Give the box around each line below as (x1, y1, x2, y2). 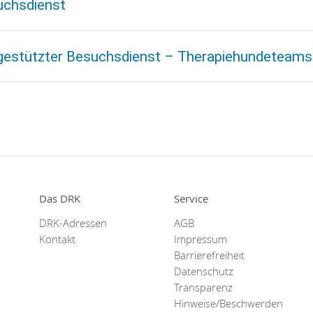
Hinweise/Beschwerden (173, 297, 283, 311)
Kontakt (38, 233, 75, 247)
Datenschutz (173, 265, 233, 279)
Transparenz (173, 281, 233, 295)
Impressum (173, 233, 227, 247)
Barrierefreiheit (173, 249, 245, 263)
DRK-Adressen (38, 217, 107, 231)
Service (173, 191, 208, 205)
